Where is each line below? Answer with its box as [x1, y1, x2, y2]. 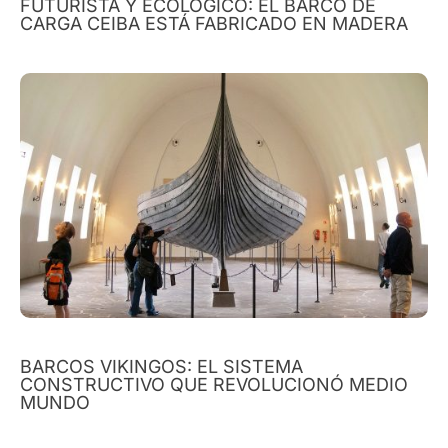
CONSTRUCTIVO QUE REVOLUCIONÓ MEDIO [20, 373, 408, 395]
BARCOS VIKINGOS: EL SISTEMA [20, 355, 303, 377]
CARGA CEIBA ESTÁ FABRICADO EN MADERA [20, 12, 408, 34]
